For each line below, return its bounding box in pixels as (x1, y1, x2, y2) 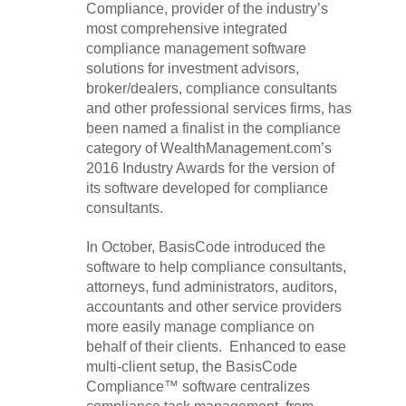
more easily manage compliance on (86, 319, 314, 334)
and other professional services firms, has (86, 101, 352, 116)
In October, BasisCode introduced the (86, 239, 325, 255)
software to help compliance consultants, (86, 259, 346, 275)
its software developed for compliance (86, 180, 328, 196)
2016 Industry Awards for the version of (86, 160, 334, 176)
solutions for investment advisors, (86, 61, 299, 76)
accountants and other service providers (86, 299, 342, 314)
